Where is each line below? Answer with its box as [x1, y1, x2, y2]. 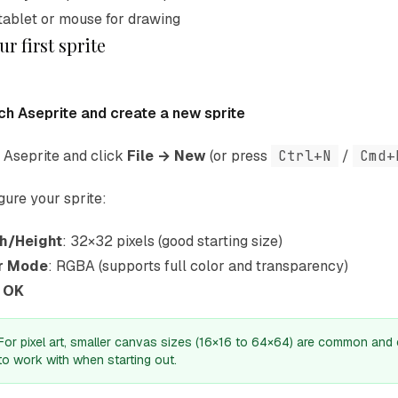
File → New [127, 147, 206, 165]
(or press [206, 147, 271, 165]
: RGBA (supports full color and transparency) [48, 257, 348, 275]
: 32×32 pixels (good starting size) [62, 232, 283, 251]
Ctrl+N [278, 147, 331, 165]
